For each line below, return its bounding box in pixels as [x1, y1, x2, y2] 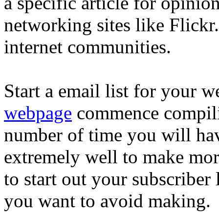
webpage [4, 102, 72, 123]
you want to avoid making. [4, 190, 211, 211]
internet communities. [4, 36, 171, 57]
